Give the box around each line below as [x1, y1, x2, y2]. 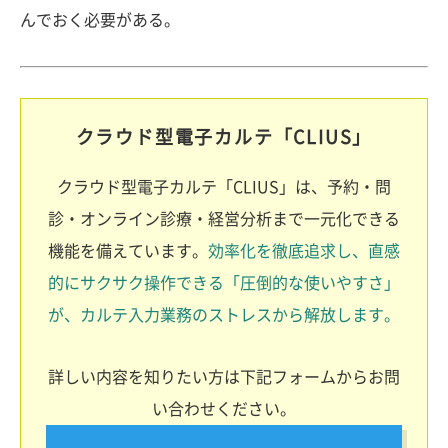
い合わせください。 [152, 400, 296, 417]
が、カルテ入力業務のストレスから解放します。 [48, 306, 400, 323]
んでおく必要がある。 [20, 11, 180, 28]
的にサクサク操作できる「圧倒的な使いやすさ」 [48, 274, 400, 291]
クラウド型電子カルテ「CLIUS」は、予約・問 [57, 178, 391, 195]
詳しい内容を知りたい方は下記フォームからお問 [48, 368, 400, 385]
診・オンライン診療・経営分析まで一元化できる [48, 210, 400, 227]
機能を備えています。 [48, 242, 208, 259]
